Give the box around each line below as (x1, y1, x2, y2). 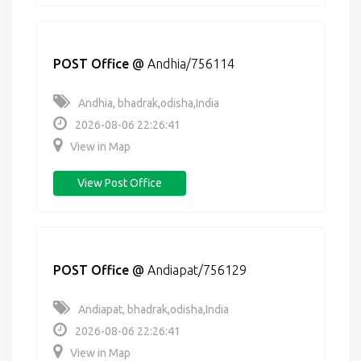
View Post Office (77, 176, 162, 189)
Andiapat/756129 (147, 263, 247, 277)
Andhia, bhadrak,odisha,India (78, 97, 219, 110)
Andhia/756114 (147, 56, 234, 71)
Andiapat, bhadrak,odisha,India (78, 303, 229, 316)
